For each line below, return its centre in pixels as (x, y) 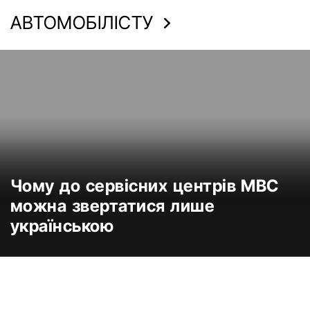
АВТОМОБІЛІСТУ (82, 23)
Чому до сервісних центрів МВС (145, 186)
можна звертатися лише (113, 206)
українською (62, 226)
